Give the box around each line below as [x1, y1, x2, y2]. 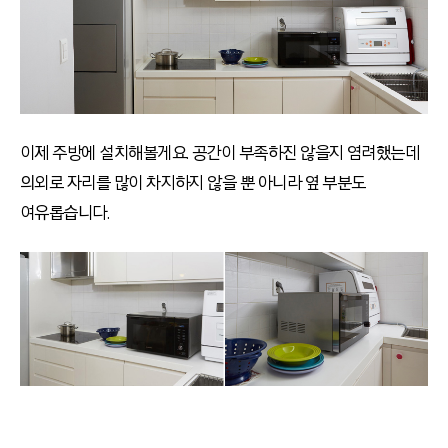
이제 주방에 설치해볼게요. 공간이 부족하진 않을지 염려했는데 [20, 141, 420, 164]
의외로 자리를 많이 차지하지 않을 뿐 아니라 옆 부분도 [20, 171, 366, 194]
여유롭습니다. [20, 201, 113, 224]
